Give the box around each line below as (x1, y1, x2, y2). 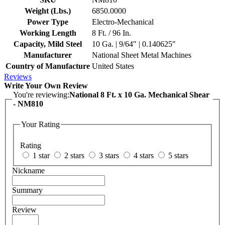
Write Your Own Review (4, 81, 88, 90)
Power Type (27, 17, 68, 26)
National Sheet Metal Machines (92, 50, 191, 59)
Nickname (12, 166, 45, 175)
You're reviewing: (13, 90, 69, 99)
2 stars (64, 151, 84, 160)
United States (92, 61, 134, 70)
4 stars (134, 151, 154, 160)
